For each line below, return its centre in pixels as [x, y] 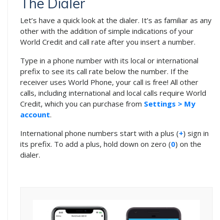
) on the [188, 144]
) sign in [196, 133]
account [35, 114]
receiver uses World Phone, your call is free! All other [109, 82]
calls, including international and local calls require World [113, 93]
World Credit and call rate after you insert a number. [108, 42]
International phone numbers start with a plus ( [99, 133]
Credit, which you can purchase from [82, 104]
